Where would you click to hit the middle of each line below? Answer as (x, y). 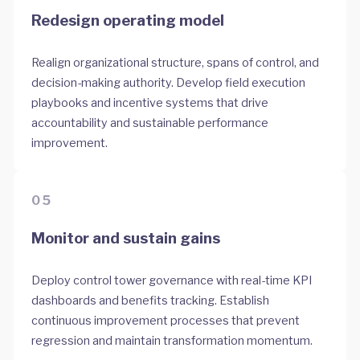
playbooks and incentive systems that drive (150, 103)
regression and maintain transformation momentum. (172, 340)
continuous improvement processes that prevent (166, 320)
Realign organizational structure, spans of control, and (176, 63)
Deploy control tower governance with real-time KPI (172, 280)
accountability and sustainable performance (150, 123)
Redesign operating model (128, 21)
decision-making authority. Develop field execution (169, 83)
